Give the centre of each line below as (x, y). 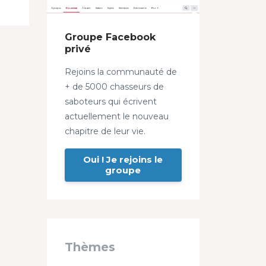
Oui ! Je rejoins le (123, 159)
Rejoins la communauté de (121, 72)
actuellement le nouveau (116, 116)
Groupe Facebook (110, 37)
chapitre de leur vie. (105, 131)
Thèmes (90, 247)
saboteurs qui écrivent (110, 101)
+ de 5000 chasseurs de (114, 86)
